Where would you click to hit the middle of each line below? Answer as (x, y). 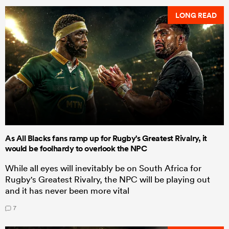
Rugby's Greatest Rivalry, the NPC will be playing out (108, 179)
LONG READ (196, 15)
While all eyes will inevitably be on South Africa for (103, 168)
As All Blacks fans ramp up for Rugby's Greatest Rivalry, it (106, 138)
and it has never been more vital (67, 190)
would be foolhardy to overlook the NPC (76, 148)
